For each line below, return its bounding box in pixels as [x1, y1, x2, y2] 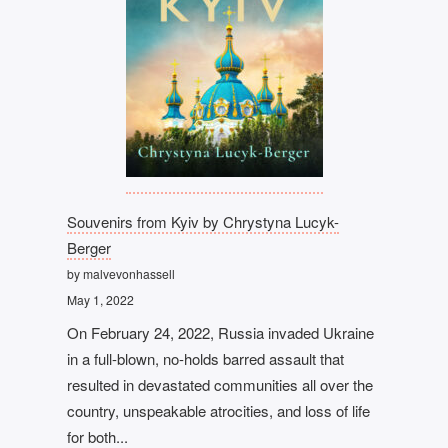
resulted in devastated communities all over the [67, 374, 374, 396]
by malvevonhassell [67, 264, 176, 282]
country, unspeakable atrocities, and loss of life [67, 400, 371, 422]
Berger [67, 236, 112, 258]
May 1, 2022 [67, 290, 135, 308]
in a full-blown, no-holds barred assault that [67, 348, 345, 370]
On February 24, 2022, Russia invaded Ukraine [67, 322, 375, 344]
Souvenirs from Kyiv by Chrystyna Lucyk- [67, 210, 340, 232]
